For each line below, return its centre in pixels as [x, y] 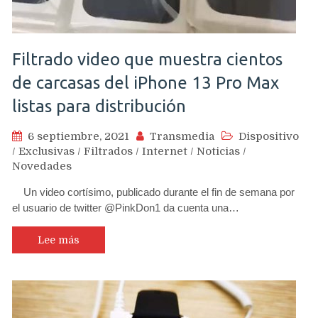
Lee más [59, 240]
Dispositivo [269, 136]
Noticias [218, 151]
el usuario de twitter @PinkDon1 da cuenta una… [126, 208]
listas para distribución [99, 106]
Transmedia [182, 136]
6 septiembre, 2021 [78, 136]
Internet [165, 151]
